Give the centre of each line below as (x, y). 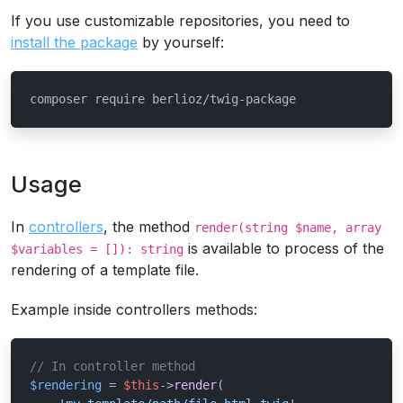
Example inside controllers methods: (134, 309)
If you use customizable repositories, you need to (180, 21)
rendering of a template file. (105, 270)
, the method (149, 227)
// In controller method (112, 366)
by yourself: (181, 42)
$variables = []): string (97, 249)
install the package (74, 42)
